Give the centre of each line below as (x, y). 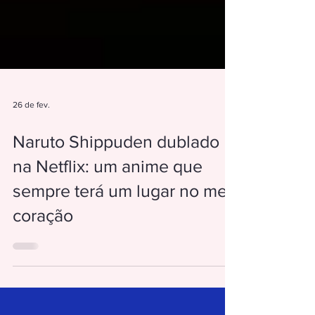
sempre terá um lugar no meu (125, 247)
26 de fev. (31, 161)
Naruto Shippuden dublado (116, 198)
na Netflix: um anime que (108, 222)
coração (43, 271)
